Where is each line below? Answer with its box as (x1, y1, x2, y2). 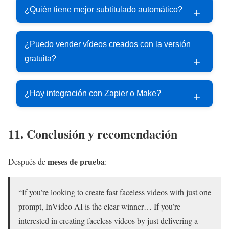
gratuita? (25, 54, 56, 63)
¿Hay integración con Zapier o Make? (25, 88, 161, 98)
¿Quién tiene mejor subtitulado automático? (25, 5, 182, 14)
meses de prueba (48, 155, 105, 168)
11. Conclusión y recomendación (8, 124, 177, 143)
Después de (8, 156, 48, 167)
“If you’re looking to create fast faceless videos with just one (18, 187, 211, 198)
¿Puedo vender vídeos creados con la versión (25, 39, 191, 49)
